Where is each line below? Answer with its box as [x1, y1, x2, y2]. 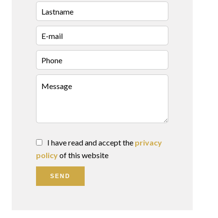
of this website [58, 150, 109, 160]
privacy [135, 138, 162, 147]
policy [36, 150, 58, 160]
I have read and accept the [47, 138, 135, 147]
